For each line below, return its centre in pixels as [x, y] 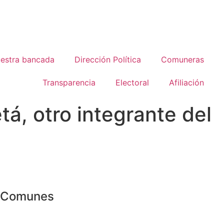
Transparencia [69, 82]
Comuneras [182, 59]
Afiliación [186, 82]
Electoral [132, 82]
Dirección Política [108, 59]
